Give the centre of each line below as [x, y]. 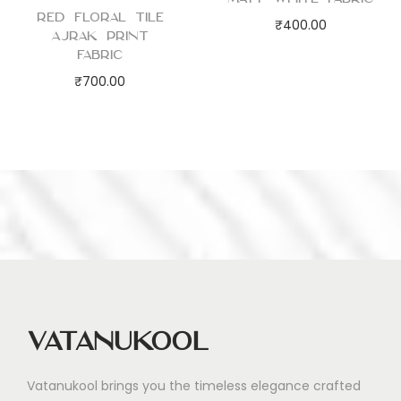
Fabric [100, 55]
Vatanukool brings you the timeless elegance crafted [194, 386]
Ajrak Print [100, 36]
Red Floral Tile [100, 17]
